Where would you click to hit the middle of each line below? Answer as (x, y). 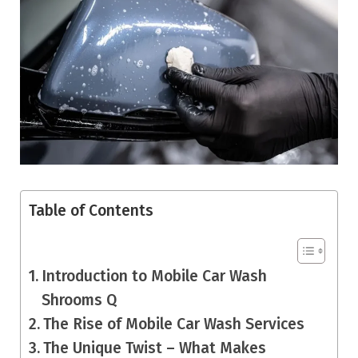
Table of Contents (91, 211)
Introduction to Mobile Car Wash (154, 276)
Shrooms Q (79, 300)
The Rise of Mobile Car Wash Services (173, 324)
